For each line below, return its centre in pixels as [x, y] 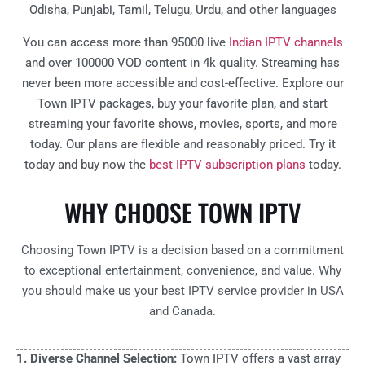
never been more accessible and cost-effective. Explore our [182, 83]
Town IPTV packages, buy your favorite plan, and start [182, 103]
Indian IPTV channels [286, 42]
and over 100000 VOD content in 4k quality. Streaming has [182, 62]
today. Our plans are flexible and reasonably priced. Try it [182, 144]
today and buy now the [86, 164]
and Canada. [182, 311]
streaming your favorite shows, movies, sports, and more [182, 123]
